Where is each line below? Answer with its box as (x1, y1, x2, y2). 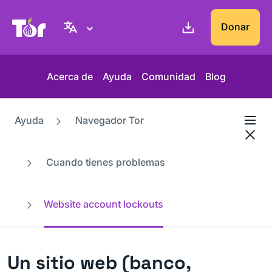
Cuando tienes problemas (46, 156, 165, 168)
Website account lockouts (44, 198, 163, 210)
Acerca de (46, 70, 93, 83)
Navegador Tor (75, 114, 144, 126)
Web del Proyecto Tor (45, 19, 155, 32)
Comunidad (141, 70, 195, 83)
